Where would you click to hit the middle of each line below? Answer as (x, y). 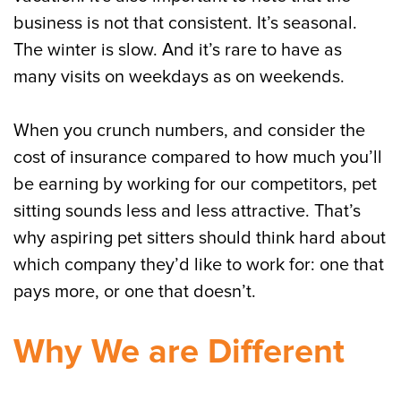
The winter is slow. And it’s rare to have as (178, 50)
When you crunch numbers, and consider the (189, 131)
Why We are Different (179, 352)
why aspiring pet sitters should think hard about (200, 238)
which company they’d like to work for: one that (199, 265)
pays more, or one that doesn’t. (135, 292)
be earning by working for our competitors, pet (195, 184)
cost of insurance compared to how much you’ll (198, 158)
